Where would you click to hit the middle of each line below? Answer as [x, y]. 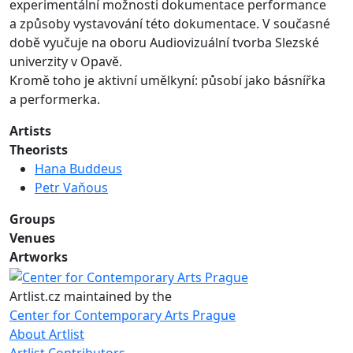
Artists [30, 131]
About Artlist [47, 334]
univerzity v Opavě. [66, 61]
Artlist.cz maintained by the [91, 296]
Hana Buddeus [78, 169]
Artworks [39, 257]
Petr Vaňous [71, 188]
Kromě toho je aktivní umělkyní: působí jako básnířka [167, 80]
